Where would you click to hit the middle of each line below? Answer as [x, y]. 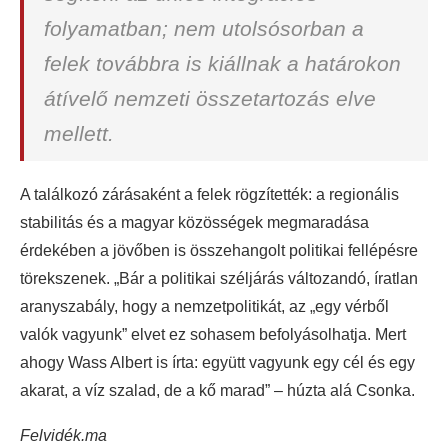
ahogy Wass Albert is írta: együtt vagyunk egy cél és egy [217, 362]
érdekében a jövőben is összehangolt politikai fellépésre [219, 250]
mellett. [79, 133]
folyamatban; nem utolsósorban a [204, 28]
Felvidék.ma [63, 435]
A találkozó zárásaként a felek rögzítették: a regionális [209, 194]
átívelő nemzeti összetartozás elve [210, 98]
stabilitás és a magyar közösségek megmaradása [194, 222]
